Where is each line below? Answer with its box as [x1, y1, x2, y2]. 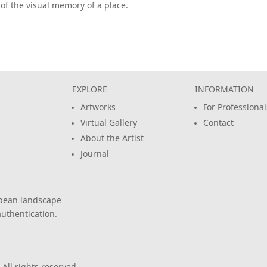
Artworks [80, 103, 116, 113]
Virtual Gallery [80, 118, 137, 129]
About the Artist [80, 133, 144, 144]
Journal [80, 149, 109, 160]
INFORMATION [195, 85, 254, 95]
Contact [203, 118, 234, 129]
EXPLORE [72, 85, 107, 95]
